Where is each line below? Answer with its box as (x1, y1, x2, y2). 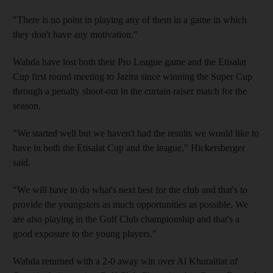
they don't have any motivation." (13, 29, 138, 40)
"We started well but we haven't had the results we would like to (13, 127, 259, 138)
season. (13, 100, 41, 111)
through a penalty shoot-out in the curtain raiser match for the (13, 85, 247, 96)
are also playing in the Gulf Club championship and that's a (13, 213, 239, 224)
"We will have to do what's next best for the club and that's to (13, 184, 247, 195)
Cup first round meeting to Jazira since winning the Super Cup (13, 71, 252, 82)
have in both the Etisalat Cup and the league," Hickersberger (13, 142, 245, 153)
